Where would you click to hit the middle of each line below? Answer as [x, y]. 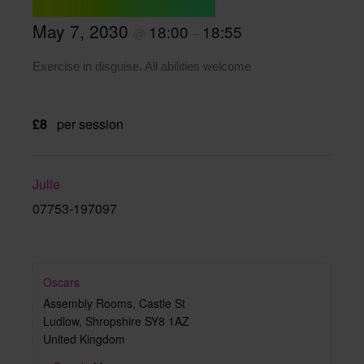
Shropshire [113, 321]
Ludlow [61, 321]
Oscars [61, 282]
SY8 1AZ [167, 321]
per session [90, 123]
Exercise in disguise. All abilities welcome [142, 67]
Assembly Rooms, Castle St [114, 303]
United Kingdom [84, 338]
